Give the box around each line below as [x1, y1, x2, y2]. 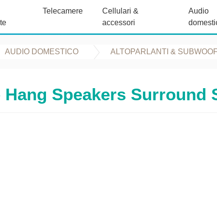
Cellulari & [102, 7, 139, 15]
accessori [102, 18, 135, 27]
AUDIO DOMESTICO [5, 47, 78, 56]
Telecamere [42, 7, 83, 15]
